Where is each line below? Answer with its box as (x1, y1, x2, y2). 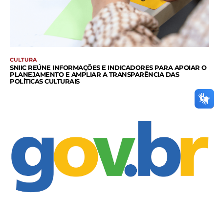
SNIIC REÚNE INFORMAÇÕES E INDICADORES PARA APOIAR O (10, 64, 207, 72)
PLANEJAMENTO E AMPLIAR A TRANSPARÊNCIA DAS (10, 70, 179, 79)
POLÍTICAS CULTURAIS (10, 77, 80, 86)
